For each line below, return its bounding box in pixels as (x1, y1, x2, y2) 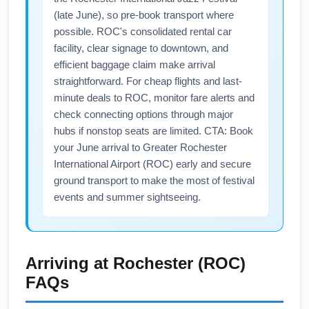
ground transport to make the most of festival (54, 175, 255, 186)
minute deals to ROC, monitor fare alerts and (54, 92, 255, 103)
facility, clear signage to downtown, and (54, 42, 228, 54)
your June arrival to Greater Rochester (54, 141, 227, 153)
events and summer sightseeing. (54, 191, 201, 203)
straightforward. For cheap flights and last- (54, 75, 242, 87)
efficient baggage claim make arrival (54, 59, 215, 70)
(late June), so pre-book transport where (54, 9, 234, 21)
